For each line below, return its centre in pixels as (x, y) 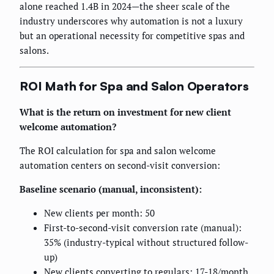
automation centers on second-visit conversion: (120, 165)
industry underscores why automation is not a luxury (131, 21)
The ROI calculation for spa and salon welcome (118, 150)
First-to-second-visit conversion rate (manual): (143, 227)
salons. (34, 50)
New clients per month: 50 (99, 213)
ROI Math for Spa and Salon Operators (134, 86)
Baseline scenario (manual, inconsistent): (111, 189)
